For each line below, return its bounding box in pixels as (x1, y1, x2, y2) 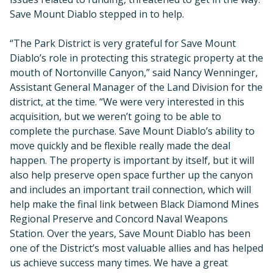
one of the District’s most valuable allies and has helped (10, 241, 263, 255)
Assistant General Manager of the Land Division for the (10, 80, 263, 94)
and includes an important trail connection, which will (10, 183, 251, 197)
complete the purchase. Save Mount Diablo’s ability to (10, 124, 255, 138)
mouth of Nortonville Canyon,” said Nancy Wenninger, (10, 66, 258, 80)
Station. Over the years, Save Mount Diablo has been (10, 227, 250, 241)
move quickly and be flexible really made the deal (10, 139, 230, 153)
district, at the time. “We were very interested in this (10, 95, 244, 109)
